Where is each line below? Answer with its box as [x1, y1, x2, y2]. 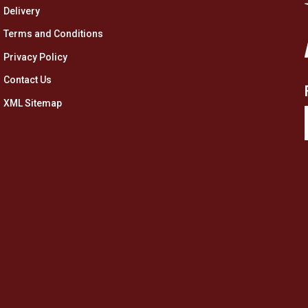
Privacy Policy [3, 51, 67, 63]
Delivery [3, 5, 40, 16]
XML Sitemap [3, 98, 62, 109]
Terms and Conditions [3, 28, 103, 40]
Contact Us [3, 74, 52, 86]
